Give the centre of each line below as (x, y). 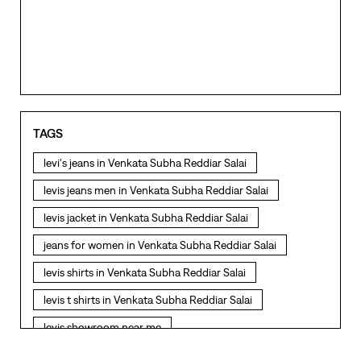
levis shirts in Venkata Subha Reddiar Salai (145, 272)
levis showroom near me (102, 327)
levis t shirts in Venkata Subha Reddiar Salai (148, 299)
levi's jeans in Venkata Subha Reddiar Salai (145, 162)
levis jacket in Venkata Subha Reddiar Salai (146, 217)
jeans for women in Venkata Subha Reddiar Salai (160, 245)
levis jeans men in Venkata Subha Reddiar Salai (156, 190)
